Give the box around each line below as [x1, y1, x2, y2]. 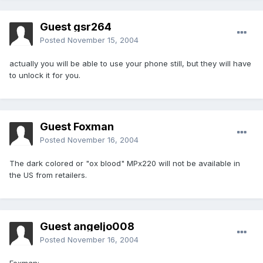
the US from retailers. [9, 170, 87, 180]
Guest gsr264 [40, 21, 112, 33]
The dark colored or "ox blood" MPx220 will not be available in [9, 159, 240, 168]
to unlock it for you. [9, 70, 80, 80]
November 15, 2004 [68, 35, 139, 45]
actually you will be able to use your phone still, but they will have [9, 59, 251, 69]
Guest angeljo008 [40, 220, 134, 233]
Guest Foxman [40, 120, 114, 133]
